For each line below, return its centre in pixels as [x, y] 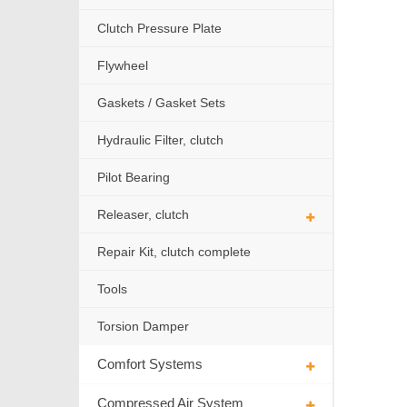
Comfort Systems [150, 364]
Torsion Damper [143, 327]
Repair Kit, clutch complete [174, 252]
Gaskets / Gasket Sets [161, 103]
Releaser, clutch [143, 215]
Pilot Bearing [134, 178]
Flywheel [123, 66]
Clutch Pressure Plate [159, 29]
